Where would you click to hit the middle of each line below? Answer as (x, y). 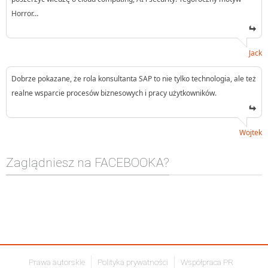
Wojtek (251, 132)
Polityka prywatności (133, 262)
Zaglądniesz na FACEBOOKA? (88, 162)
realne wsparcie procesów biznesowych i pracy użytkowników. (114, 93)
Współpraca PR (207, 262)
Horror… (25, 13)
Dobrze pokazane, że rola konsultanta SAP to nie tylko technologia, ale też (134, 78)
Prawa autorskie (57, 262)
